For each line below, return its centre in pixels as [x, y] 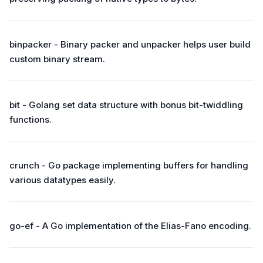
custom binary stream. [57, 59]
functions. [31, 119]
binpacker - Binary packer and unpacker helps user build [130, 44]
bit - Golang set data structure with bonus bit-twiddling [126, 105]
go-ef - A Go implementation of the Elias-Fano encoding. [130, 226]
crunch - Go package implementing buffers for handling [129, 165]
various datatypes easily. [63, 180]
